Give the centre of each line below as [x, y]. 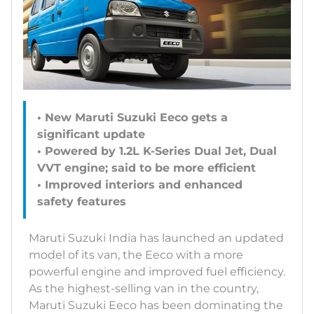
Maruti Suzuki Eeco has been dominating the [156, 305]
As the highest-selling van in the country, [144, 288]
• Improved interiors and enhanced [140, 184]
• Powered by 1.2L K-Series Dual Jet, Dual [157, 151]
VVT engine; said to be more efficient [146, 168]
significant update [91, 134]
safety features [82, 201]
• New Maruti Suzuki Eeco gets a [132, 117]
